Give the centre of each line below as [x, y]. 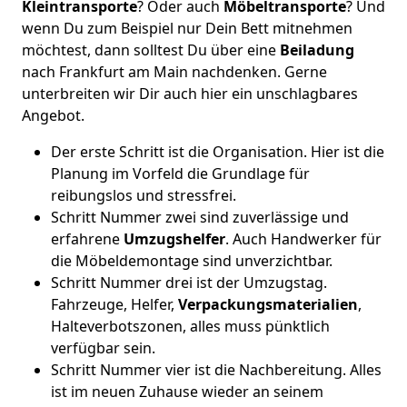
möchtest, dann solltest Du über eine [151, 50]
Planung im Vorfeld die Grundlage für [180, 174]
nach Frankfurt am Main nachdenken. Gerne [174, 72]
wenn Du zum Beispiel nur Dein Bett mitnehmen [187, 28]
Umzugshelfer [174, 239]
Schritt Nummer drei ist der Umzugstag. [189, 283]
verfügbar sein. [103, 348]
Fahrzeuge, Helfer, [114, 304]
